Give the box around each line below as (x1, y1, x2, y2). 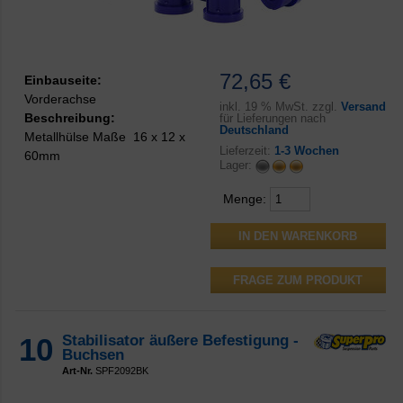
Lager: (219, 158, 255, 173)
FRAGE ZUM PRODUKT (233, 273, 363, 287)
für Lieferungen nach (219, 111, 326, 125)
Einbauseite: (24, 72, 102, 87)
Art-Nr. (62, 364, 93, 376)
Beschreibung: (24, 110, 115, 125)
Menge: (222, 191, 270, 206)
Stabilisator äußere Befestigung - (62, 331, 299, 349)
